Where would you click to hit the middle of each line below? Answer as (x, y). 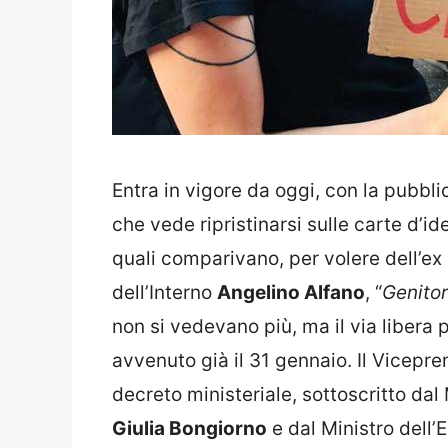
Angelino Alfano (291, 293)
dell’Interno (164, 293)
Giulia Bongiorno (189, 429)
